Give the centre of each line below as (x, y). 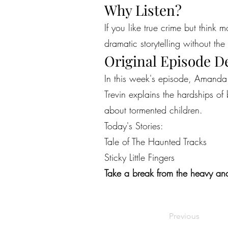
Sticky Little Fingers (139, 157)
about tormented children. (153, 110)
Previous (184, 216)
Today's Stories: (134, 126)
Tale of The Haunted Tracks (155, 141)
